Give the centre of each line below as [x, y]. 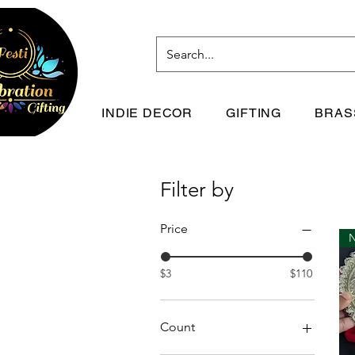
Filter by [197, 189]
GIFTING [254, 113]
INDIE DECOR [147, 113]
